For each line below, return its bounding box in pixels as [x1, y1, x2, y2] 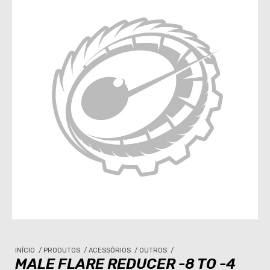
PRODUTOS [43, 246, 82, 254]
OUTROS [139, 246, 169, 254]
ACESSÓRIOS [89, 246, 133, 254]
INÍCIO [15, 246, 37, 254]
